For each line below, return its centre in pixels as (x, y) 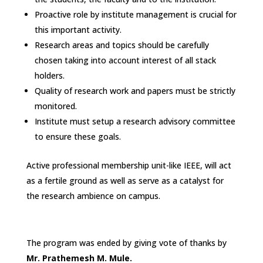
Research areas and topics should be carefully (122, 45)
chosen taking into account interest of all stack (125, 60)
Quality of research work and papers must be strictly (135, 90)
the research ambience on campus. (93, 195)
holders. (49, 75)
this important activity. (78, 29)
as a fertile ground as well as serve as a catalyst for (125, 180)
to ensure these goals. (77, 136)
